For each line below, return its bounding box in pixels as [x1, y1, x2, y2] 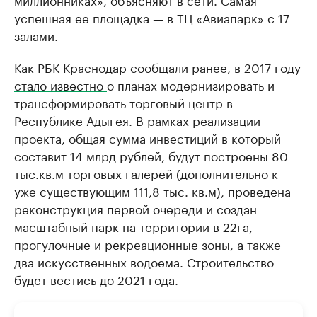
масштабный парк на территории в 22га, [14, 217, 253, 236]
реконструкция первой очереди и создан [14, 199, 257, 218]
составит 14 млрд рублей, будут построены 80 [14, 146, 288, 165]
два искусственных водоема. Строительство [14, 252, 274, 271]
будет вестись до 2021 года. [14, 270, 178, 289]
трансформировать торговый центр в [14, 93, 233, 112]
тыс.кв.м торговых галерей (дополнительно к [14, 163, 278, 183]
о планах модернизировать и [107, 75, 275, 94]
